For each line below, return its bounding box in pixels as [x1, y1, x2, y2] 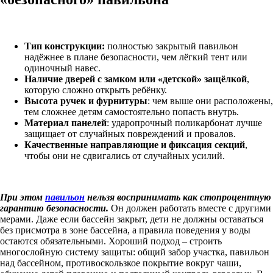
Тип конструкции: [24, 41, 107, 52]
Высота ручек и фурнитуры [24, 96, 147, 107]
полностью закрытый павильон [107, 41, 238, 52]
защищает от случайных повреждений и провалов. [24, 129, 236, 140]
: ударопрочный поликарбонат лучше [107, 118, 262, 129]
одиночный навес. [24, 63, 101, 74]
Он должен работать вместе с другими [108, 203, 271, 214]
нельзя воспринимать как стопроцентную [85, 192, 271, 203]
